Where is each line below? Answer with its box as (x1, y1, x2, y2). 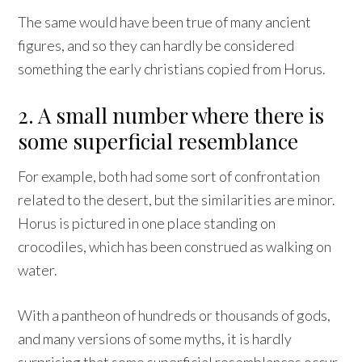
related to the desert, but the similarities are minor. (18, 190, 336, 208)
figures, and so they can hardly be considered (18, 36, 295, 54)
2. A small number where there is (18, 100, 325, 129)
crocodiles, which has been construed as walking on (18, 237, 332, 255)
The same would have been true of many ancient (18, 12, 312, 31)
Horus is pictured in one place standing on (18, 213, 276, 232)
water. (18, 260, 58, 279)
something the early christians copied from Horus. (18, 59, 326, 78)
